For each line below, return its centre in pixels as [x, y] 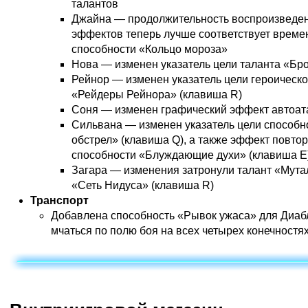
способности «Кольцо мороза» [150, 49]
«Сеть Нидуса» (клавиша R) [143, 186]
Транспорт [59, 201]
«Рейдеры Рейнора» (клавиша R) [157, 95]
